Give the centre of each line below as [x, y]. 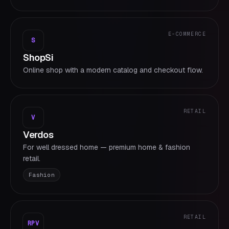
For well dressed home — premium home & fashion [107, 147]
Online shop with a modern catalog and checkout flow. [113, 70]
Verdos [38, 135]
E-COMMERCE [187, 34]
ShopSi [38, 58]
